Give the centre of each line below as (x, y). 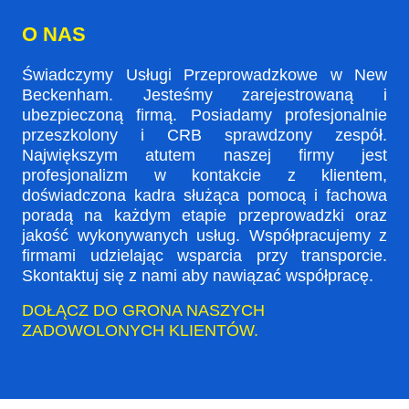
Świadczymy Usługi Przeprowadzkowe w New (204, 74)
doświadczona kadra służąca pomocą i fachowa (204, 195)
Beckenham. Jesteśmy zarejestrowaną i (204, 94)
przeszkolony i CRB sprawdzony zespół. (204, 135)
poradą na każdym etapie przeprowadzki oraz (204, 215)
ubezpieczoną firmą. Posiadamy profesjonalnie (204, 115)
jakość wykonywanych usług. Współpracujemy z (204, 235)
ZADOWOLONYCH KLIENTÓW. (140, 330)
